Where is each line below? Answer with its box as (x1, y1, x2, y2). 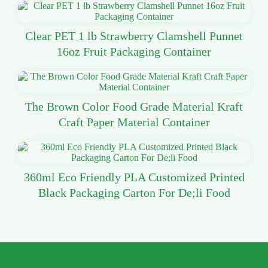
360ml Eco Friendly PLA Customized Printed (23, 170, 245, 184)
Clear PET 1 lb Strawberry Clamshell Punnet (25, 29, 243, 43)
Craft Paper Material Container (58, 115, 210, 129)
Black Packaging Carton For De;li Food (38, 186, 230, 200)
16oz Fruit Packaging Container (57, 45, 211, 59)
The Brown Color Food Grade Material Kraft (25, 100, 243, 114)
